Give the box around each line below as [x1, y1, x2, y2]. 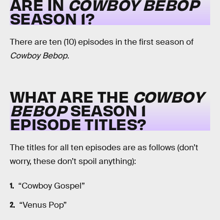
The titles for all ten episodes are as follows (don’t [10, 142, 198, 153]
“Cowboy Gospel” [18, 180, 85, 191]
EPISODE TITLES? [10, 113, 146, 134]
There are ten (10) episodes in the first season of [10, 37, 193, 48]
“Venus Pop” [19, 199, 67, 210]
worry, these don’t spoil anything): [10, 156, 136, 167]
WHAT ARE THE [10, 85, 133, 106]
